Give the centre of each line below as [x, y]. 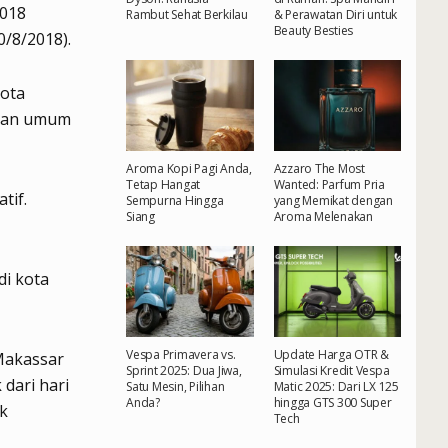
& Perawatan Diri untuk [335, 14]
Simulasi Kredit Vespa [331, 370]
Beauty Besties [313, 30]
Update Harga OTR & [331, 354]
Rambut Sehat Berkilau [187, 14]
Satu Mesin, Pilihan [175, 386]
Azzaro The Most [319, 168]
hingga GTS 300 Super [332, 402]
